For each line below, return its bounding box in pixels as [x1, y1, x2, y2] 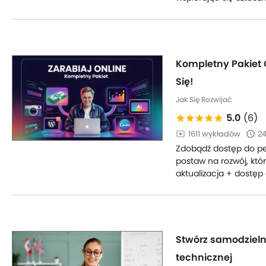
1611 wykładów [188, 128, 240, 140]
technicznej [176, 251, 232, 264]
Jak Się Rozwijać [176, 94, 232, 104]
